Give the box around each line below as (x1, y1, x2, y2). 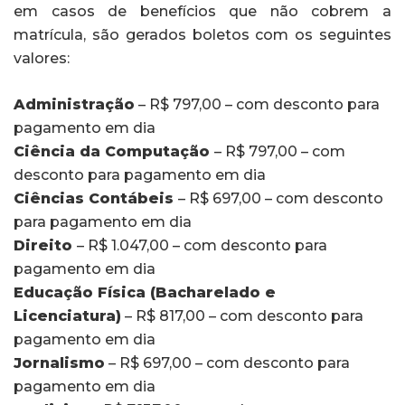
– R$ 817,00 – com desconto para (121, 306, 363, 325)
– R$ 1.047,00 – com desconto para (77, 236, 327, 254)
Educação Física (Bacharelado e (14, 283, 276, 301)
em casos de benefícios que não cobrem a (14, 2, 391, 20)
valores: (14, 49, 70, 67)
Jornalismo (14, 353, 105, 372)
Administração (14, 95, 135, 113)
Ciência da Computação (14, 142, 214, 160)
